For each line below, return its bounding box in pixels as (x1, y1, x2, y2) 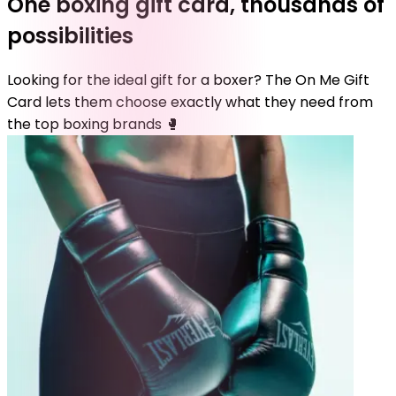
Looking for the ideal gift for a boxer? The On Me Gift (7, 70, 369, 91)
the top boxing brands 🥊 (7, 114, 179, 135)
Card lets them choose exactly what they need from (7, 92, 373, 113)
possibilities (7, 21, 133, 51)
